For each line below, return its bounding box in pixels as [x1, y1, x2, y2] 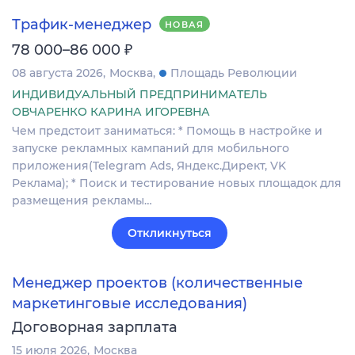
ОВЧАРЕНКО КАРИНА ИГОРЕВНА [12, 104, 210, 119]
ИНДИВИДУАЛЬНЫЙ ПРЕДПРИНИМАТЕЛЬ [12, 86, 267, 101]
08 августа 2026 [12, 65, 103, 80]
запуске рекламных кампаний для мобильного [12, 140, 289, 155]
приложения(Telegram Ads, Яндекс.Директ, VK [12, 158, 286, 173]
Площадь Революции [170, 65, 297, 80]
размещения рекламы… [12, 193, 152, 208]
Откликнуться [128, 225, 212, 240]
